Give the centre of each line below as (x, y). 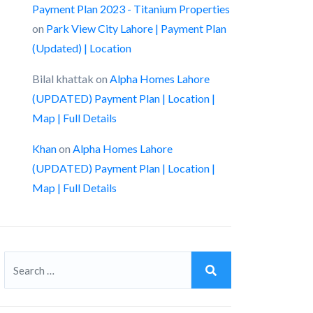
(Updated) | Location (82, 48)
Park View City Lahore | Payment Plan (136, 28)
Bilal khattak (63, 79)
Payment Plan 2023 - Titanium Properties (131, 9)
